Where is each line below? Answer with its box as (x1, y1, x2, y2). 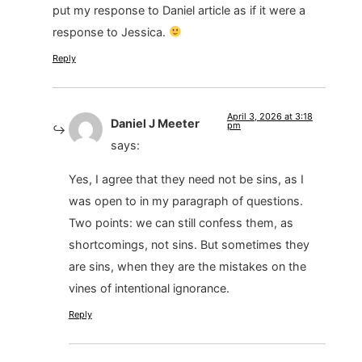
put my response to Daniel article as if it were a (52, 3, 305, 18)
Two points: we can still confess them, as (68, 215, 293, 229)
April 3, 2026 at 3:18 (226, 111, 313, 123)
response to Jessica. (52, 25, 169, 40)
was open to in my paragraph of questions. (68, 193, 303, 208)
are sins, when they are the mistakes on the (68, 259, 306, 273)
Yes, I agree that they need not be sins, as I (68, 171, 304, 186)
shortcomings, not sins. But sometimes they (68, 237, 309, 251)
